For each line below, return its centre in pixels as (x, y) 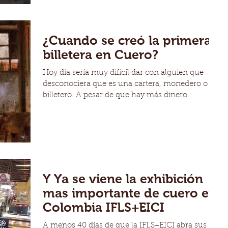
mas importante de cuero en (130, 193)
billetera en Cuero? (101, 55)
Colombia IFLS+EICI (104, 207)
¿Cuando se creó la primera (127, 40)
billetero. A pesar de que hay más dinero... (118, 96)
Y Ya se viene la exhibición (123, 178)
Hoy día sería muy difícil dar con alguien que (123, 73)
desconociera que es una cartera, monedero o (125, 84)
